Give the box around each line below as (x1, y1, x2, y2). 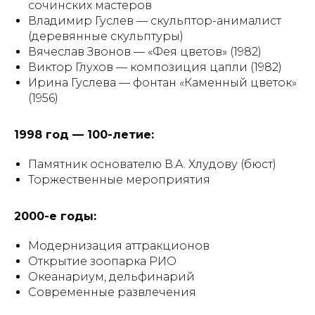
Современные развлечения (28, 285, 196, 299)
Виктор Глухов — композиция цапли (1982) (28, 60, 282, 74)
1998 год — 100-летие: (14, 128, 154, 141)
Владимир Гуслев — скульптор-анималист (28, 14, 281, 27)
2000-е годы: (14, 210, 96, 223)
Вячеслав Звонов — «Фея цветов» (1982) (28, 45, 262, 58)
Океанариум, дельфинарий (28, 270, 195, 283)
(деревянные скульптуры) (28, 30, 184, 43)
